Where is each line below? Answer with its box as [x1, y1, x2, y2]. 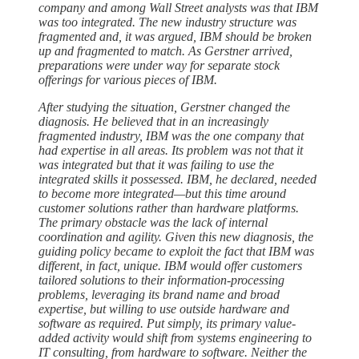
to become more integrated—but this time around [38, 187, 286, 201]
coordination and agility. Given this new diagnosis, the [38, 230, 313, 244]
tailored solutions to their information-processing [38, 273, 284, 288]
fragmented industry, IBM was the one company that [38, 129, 304, 143]
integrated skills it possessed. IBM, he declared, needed [38, 172, 317, 187]
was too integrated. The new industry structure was [38, 15, 296, 30]
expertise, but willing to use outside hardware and [38, 302, 289, 317]
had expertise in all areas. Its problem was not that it [38, 143, 303, 158]
